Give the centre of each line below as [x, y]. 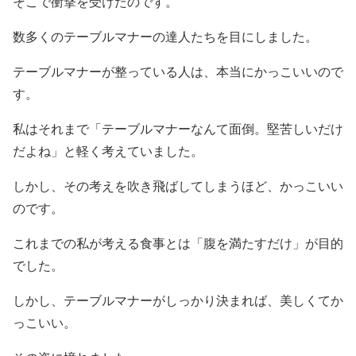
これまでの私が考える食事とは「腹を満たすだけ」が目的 [178, 243]
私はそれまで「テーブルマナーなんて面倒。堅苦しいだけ [178, 129]
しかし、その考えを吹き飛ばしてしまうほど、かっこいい [178, 186]
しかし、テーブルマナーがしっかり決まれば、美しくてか [178, 300]
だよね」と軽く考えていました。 [108, 151]
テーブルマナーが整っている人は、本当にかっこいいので [178, 72]
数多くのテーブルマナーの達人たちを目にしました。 [165, 37]
